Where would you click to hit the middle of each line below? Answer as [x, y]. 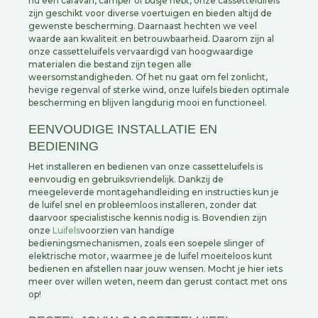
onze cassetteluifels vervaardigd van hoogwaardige [141, 51]
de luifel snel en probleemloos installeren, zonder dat [143, 205]
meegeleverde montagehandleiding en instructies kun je [154, 192]
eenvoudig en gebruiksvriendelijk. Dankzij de [126, 179]
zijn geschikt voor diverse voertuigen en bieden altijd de [150, 13]
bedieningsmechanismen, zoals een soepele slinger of [146, 243]
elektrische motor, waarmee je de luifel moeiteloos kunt [150, 256]
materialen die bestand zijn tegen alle [110, 64]
